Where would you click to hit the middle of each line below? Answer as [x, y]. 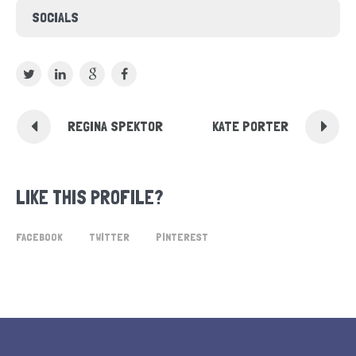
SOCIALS [55, 17]
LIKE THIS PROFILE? [89, 198]
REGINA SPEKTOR [115, 126]
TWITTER [109, 237]
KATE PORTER [250, 126]
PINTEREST [182, 237]
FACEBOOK [39, 237]
